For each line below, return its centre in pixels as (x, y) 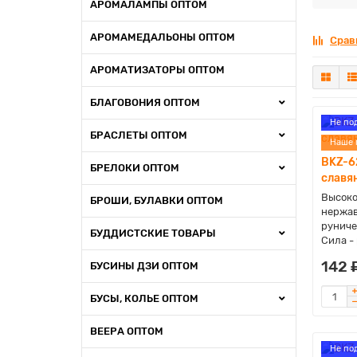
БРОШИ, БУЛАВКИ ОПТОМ (157, 200)
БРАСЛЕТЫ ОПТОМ (139, 135)
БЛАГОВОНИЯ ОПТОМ (145, 102)
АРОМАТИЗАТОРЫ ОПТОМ (157, 70)
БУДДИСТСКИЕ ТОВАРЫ (153, 233)
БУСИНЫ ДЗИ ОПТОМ (144, 266)
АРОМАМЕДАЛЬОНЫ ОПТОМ (163, 37)
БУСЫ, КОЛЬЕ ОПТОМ (144, 298)
